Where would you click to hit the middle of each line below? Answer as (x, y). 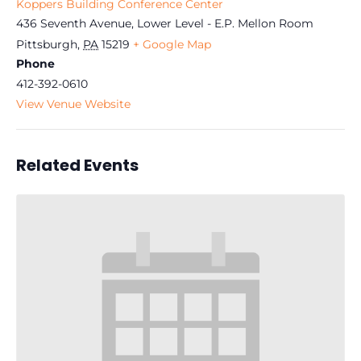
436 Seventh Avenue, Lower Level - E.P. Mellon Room (165, 24)
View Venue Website (73, 104)
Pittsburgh (47, 45)
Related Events (77, 166)
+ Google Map (172, 45)
